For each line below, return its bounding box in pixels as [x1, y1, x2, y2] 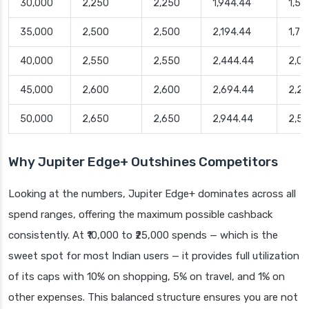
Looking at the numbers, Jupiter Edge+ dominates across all [8, 187, 296, 200]
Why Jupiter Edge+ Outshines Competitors [8, 153, 278, 170]
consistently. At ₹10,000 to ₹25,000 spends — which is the [8, 228, 278, 241]
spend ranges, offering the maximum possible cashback [8, 208, 272, 221]
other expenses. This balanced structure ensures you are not [8, 290, 298, 303]
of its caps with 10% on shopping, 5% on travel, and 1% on [8, 270, 285, 283]
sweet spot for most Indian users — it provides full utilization [8, 249, 299, 262]
